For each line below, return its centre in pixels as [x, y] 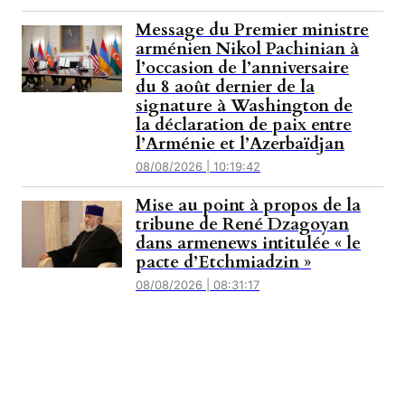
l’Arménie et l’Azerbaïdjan [240, 144]
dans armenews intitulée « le [249, 244]
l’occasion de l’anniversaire [243, 68]
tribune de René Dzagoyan [243, 225]
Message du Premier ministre [253, 30]
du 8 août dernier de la [226, 87]
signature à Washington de [245, 106]
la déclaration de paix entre [244, 125]
